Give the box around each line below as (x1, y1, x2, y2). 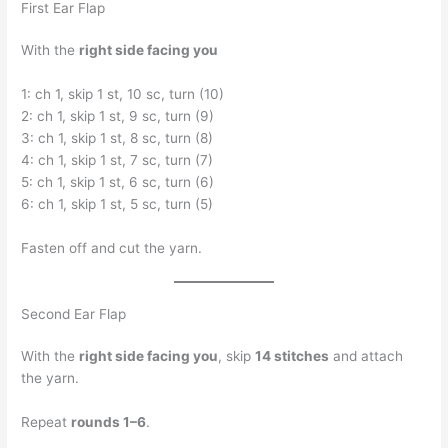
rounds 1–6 (71, 413, 147, 430)
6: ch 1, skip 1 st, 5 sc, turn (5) (21, 196, 214, 213)
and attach (329, 347, 404, 364)
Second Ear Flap (21, 305, 127, 322)
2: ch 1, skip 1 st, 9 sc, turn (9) (21, 108, 215, 125)
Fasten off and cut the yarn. (21, 240, 203, 257)
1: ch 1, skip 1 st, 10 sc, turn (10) (21, 86, 225, 103)
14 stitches (255, 347, 330, 364)
